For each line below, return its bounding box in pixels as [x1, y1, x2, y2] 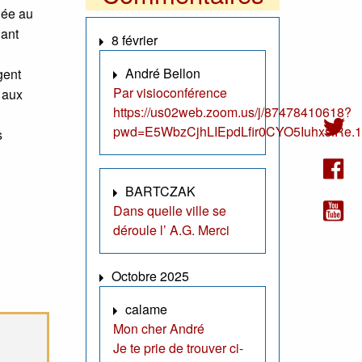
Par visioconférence [113, 83, 227, 103]
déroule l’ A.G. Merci [113, 221, 229, 240]
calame [125, 300, 167, 319]
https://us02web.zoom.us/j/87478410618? [113, 103, 351, 122]
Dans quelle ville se [113, 201, 226, 221]
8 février [112, 31, 158, 50]
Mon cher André [113, 319, 204, 339]
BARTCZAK [125, 182, 196, 201]
